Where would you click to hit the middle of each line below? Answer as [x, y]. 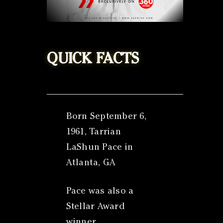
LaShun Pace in [100, 148]
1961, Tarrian [93, 133]
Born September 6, [106, 117]
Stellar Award [95, 207]
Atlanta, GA [91, 164]
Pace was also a [100, 192]
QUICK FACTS [93, 60]
